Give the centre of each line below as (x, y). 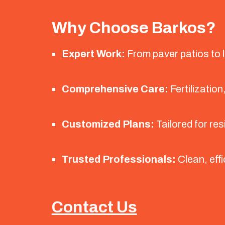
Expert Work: (93, 54)
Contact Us (94, 207)
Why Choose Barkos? (134, 28)
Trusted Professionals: (119, 159)
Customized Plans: (108, 124)
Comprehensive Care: (115, 89)
